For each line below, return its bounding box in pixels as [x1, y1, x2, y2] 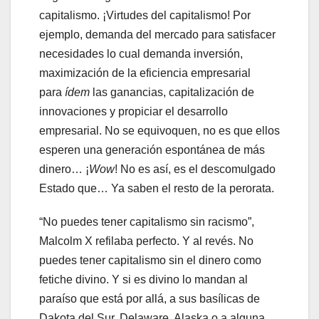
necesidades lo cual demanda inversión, [39, 48, 243, 61]
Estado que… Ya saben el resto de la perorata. [39, 182, 274, 195]
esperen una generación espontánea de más [39, 144, 265, 157]
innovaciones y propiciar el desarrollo [39, 105, 228, 118]
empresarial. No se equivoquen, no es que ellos [39, 125, 280, 137]
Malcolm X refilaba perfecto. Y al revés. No [39, 235, 253, 248]
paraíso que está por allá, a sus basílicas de [39, 293, 260, 305]
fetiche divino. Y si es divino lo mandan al [39, 273, 248, 286]
